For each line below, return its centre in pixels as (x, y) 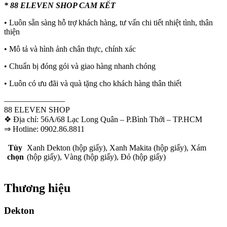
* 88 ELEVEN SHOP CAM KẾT (60, 6)
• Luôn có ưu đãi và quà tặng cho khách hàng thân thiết (93, 84)
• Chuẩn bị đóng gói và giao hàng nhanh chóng (80, 66)
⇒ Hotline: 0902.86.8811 (44, 129)
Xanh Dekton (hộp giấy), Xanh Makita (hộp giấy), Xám (117, 148)
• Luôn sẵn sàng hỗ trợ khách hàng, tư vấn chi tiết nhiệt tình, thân (108, 23)
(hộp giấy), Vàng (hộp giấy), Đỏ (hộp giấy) (96, 157)
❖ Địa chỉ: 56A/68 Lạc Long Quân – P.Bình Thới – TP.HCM (103, 120)
